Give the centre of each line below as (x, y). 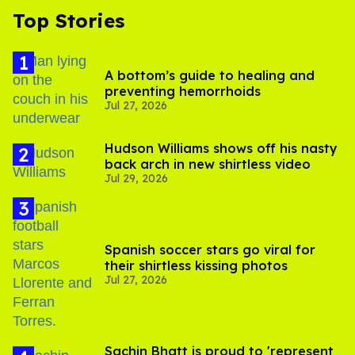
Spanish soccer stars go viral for (210, 250)
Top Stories (69, 21)
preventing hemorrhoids (183, 92)
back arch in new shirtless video (208, 164)
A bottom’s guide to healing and (210, 76)
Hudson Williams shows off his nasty (221, 149)
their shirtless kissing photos (196, 266)
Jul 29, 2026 (136, 179)
